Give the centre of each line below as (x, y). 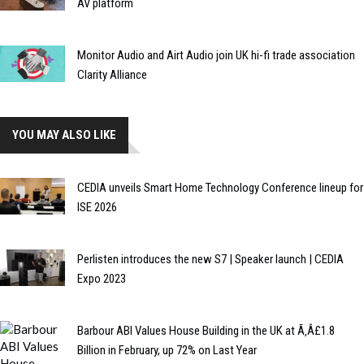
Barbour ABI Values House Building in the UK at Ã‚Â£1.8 (206, 331)
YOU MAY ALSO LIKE (64, 135)
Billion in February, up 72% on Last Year (167, 351)
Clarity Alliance (112, 75)
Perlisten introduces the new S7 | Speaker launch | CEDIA (210, 260)
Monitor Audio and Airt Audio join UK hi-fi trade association (216, 56)
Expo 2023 (102, 279)
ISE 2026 (97, 208)
